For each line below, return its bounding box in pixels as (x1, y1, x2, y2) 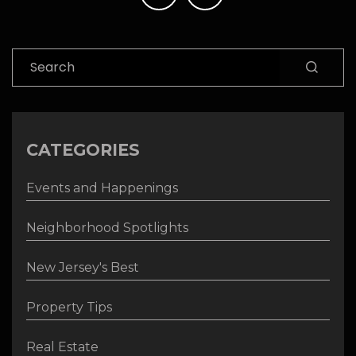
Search (11, 47, 56, 66)
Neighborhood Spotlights (26, 219, 188, 235)
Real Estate (26, 339, 99, 354)
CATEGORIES (26, 139, 140, 160)
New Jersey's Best (26, 259, 139, 275)
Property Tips (26, 299, 112, 315)
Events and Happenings (26, 180, 178, 195)
